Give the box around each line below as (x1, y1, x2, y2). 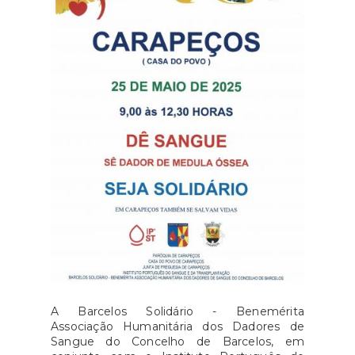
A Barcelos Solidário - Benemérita (51, 304, 304, 319)
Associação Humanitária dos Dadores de (51, 319, 304, 334)
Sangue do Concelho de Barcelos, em (51, 334, 304, 349)
